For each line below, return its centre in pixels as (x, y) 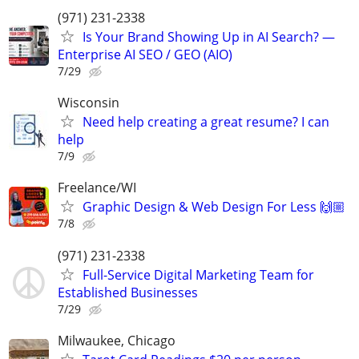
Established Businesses (128, 292)
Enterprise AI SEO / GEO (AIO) (145, 55)
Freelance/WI (97, 188)
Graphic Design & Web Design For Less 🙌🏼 (214, 207)
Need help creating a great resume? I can (206, 122)
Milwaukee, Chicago (117, 340)
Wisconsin (89, 103)
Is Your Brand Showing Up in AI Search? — (209, 37)
